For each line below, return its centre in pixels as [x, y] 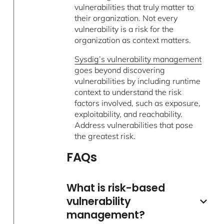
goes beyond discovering [120, 70]
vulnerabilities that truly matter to [134, 7]
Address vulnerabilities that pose [134, 125]
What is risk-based [116, 188]
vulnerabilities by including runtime [138, 81]
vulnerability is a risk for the [124, 29]
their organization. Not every [126, 18]
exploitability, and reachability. [129, 114]
